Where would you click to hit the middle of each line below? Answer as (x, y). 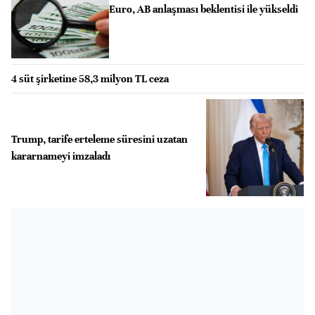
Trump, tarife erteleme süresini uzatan (99, 139)
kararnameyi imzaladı (61, 156)
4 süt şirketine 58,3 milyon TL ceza (90, 78)
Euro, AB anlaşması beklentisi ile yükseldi (203, 9)
